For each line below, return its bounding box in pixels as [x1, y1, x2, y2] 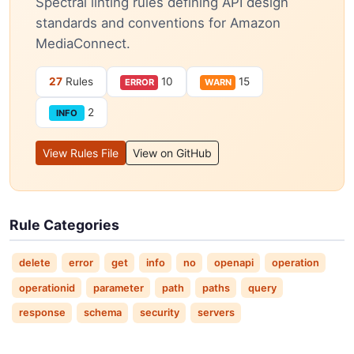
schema [83, 307, 122, 319]
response [18, 307, 66, 319]
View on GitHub [133, 145, 212, 160]
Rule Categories [9, 216, 119, 233]
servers [197, 307, 235, 319]
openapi [213, 256, 254, 269]
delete [18, 256, 51, 269]
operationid [18, 281, 75, 294]
